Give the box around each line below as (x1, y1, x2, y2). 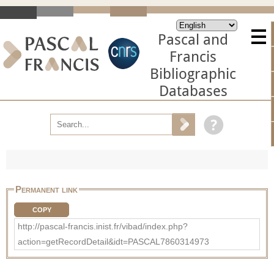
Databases (158, 83, 228, 100)
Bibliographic (150, 65, 236, 83)
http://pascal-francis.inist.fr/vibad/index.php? (18, 221, 188, 231)
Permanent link (15, 183, 78, 194)
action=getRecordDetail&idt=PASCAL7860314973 (18, 236, 209, 246)
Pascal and (158, 31, 228, 48)
